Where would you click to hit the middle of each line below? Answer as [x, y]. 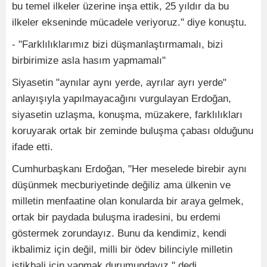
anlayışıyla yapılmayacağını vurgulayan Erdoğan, [122, 99]
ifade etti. [32, 147]
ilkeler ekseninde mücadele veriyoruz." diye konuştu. [129, 23]
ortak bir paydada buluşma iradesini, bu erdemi [116, 218]
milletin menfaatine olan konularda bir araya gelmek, [128, 201]
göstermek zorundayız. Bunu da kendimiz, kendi [119, 234]
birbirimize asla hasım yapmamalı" [89, 61]
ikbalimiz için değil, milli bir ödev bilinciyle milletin [122, 250]
